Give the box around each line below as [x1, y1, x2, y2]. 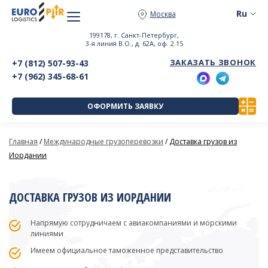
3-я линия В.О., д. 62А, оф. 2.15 [85, 39, 183, 48]
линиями [31, 229, 63, 239]
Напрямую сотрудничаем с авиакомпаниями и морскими [31, 218, 237, 228]
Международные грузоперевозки [44, 136, 163, 147]
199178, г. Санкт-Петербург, [89, 31, 179, 39]
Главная [9, 136, 38, 147]
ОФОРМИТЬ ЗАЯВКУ [87, 101, 163, 111]
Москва [150, 9, 176, 19]
